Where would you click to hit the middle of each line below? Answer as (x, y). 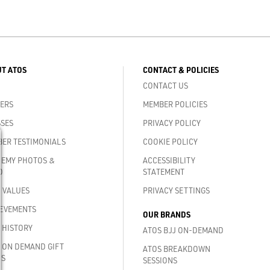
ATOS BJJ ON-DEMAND (183, 230)
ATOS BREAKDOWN (177, 249)
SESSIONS (160, 260)
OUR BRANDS (167, 215)
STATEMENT (164, 172)
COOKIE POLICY (170, 142)
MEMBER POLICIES (175, 104)
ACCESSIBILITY (169, 160)
